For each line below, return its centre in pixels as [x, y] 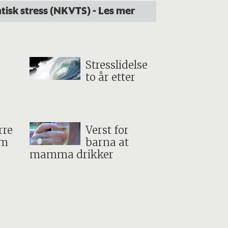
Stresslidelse [116, 65]
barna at [107, 143]
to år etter [110, 77]
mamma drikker [72, 155]
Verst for [107, 131]
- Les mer [113, 10]
